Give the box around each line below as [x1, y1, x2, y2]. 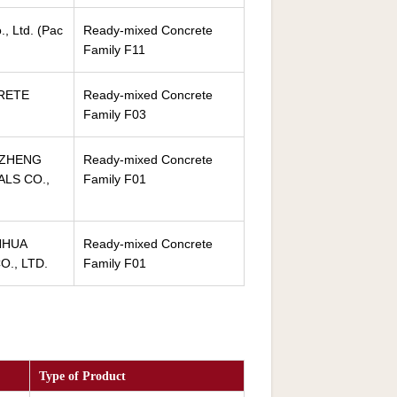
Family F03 [83, 107, 146, 121]
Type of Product [39, 370, 126, 383]
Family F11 [83, 43, 145, 57]
